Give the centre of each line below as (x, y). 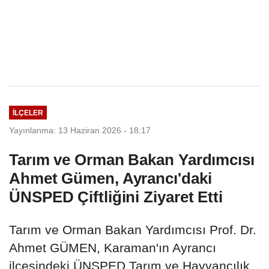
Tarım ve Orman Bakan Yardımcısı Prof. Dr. (133, 230)
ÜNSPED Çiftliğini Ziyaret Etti (116, 197)
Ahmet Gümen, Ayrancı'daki (110, 179)
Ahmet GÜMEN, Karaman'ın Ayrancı (113, 248)
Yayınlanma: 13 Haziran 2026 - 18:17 (80, 131)
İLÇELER (28, 113)
